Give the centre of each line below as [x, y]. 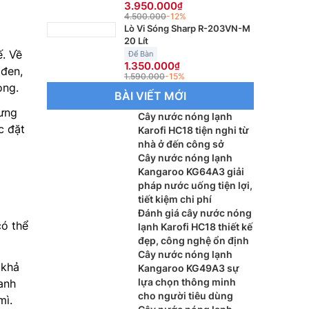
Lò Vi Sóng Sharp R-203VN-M [187, 28]
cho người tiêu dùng [186, 296]
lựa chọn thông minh [187, 282]
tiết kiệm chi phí [175, 199]
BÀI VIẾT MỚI [150, 96]
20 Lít [136, 41]
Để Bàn [141, 54]
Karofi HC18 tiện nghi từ [193, 130]
